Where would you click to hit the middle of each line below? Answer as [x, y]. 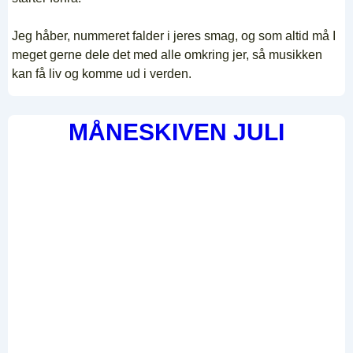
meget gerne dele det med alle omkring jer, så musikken [167, 55]
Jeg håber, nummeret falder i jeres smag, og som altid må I [174, 36]
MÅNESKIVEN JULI [176, 132]
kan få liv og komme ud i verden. [102, 74]
